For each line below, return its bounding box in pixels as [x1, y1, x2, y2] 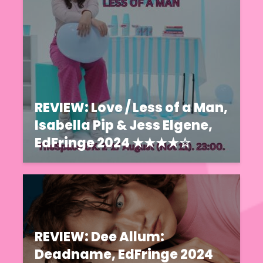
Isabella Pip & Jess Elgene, [35, 116, 213, 134]
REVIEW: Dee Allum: [35, 227, 164, 246]
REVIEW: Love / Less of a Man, [35, 98, 228, 117]
